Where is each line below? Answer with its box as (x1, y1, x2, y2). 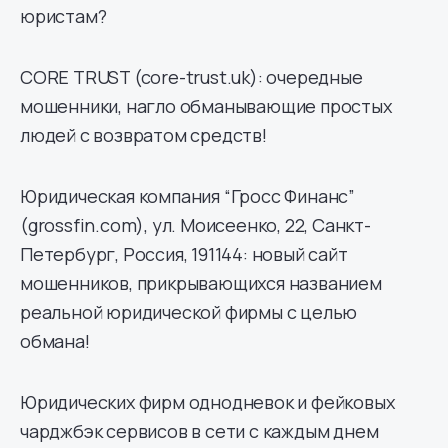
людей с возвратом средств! (20, 122, 267, 147)
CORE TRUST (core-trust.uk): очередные (20, 64, 363, 89)
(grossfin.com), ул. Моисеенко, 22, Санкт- (20, 212, 371, 237)
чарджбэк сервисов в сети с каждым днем (20, 418, 379, 443)
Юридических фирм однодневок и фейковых (20, 389, 395, 414)
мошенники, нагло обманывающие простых (20, 93, 392, 118)
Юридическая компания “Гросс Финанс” (20, 183, 355, 208)
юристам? (20, 3, 107, 28)
